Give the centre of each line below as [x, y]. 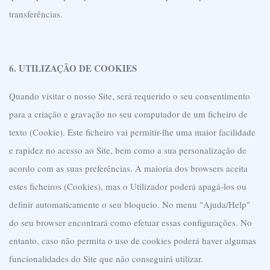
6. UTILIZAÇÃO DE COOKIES [73, 68]
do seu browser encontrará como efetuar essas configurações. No [130, 222]
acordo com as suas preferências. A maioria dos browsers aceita [128, 168]
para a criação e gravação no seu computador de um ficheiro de [128, 114]
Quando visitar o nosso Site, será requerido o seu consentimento [130, 96]
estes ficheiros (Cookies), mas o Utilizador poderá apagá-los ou [128, 186]
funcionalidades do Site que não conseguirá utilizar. [106, 259]
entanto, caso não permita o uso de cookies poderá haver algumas [133, 240]
